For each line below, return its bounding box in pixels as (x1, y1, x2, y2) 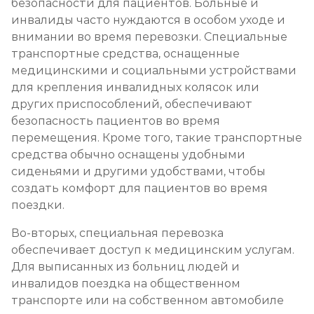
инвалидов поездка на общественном (11, 277, 240, 290)
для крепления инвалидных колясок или (11, 81, 259, 94)
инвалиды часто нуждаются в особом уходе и (11, 13, 285, 27)
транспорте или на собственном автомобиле (11, 294, 284, 307)
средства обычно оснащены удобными (11, 148, 245, 161)
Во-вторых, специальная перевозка (11, 226, 224, 240)
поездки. (11, 198, 67, 212)
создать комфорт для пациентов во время (11, 182, 268, 195)
